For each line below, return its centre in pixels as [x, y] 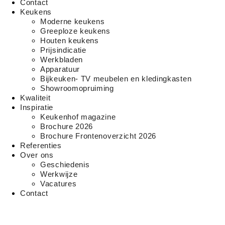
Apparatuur [60, 69]
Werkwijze [59, 174]
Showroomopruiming [77, 88]
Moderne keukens [73, 21]
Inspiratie [37, 107]
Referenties [41, 145]
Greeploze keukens [75, 31]
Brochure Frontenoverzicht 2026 [98, 136]
